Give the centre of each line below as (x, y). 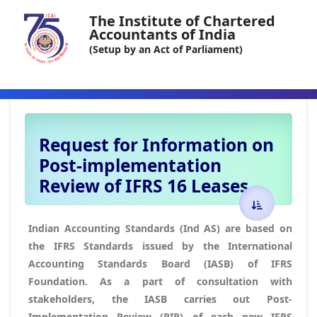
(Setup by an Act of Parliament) (166, 49)
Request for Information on (156, 144)
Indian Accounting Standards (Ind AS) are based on (160, 228)
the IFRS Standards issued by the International (160, 246)
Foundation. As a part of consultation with (160, 281)
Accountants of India (162, 34)
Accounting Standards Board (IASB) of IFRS (160, 263)
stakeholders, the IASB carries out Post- (160, 299)
